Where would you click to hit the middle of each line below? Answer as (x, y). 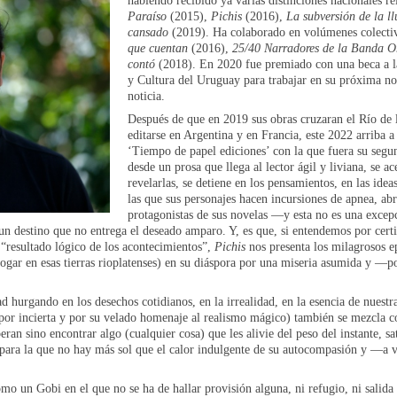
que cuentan (158, 48)
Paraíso (147, 16)
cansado (148, 32)
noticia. (146, 96)
